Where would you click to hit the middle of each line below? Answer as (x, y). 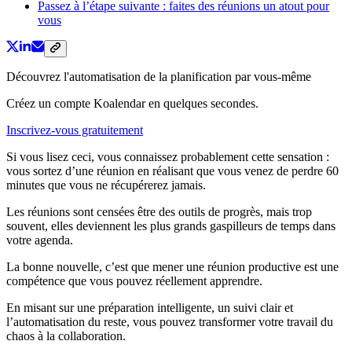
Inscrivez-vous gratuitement (75, 130)
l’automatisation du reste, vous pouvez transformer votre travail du (170, 321)
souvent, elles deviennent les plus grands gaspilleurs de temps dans (171, 225)
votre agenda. (40, 240)
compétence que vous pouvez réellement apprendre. (134, 280)
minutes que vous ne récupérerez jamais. (106, 185)
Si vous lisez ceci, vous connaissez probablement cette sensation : (168, 156)
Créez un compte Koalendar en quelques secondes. (132, 103)
